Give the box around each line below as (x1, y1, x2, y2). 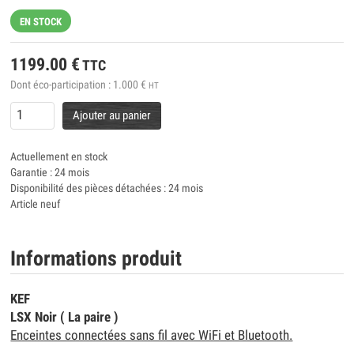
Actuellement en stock (10, 150, 108, 164)
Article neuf (10, 198, 61, 211)
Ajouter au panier (72, 107, 151, 122)
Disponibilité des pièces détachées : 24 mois (10, 182, 204, 195)
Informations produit (10, 247, 183, 271)
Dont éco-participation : (10, 77, 114, 91)
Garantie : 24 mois (10, 166, 90, 179)
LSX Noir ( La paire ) (10, 310, 119, 326)
